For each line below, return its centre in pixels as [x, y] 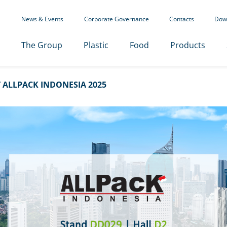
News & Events [42, 19]
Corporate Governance [116, 19]
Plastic [96, 45]
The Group [42, 45]
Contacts [181, 19]
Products [187, 45]
